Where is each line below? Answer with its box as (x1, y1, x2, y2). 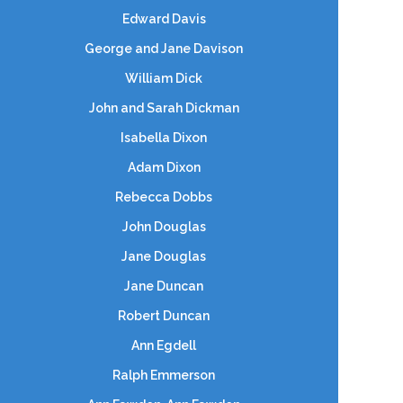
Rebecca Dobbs (115, 190, 212, 204)
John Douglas (121, 219, 206, 234)
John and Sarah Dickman (88, 101, 239, 115)
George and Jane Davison (85, 41, 243, 56)
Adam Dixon (127, 160, 201, 175)
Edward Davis (121, 12, 206, 26)
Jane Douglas (121, 249, 206, 264)
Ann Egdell (131, 338, 196, 353)
